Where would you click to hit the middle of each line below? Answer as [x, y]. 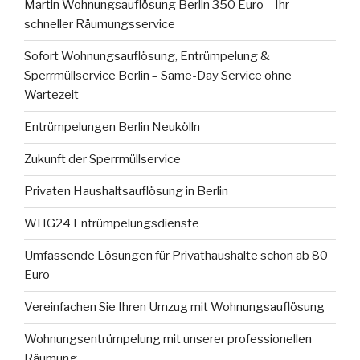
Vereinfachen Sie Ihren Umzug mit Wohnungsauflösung [174, 307]
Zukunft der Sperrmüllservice [102, 160]
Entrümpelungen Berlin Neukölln [112, 127]
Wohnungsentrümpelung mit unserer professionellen [168, 340]
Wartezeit [51, 95]
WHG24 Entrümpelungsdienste [112, 224]
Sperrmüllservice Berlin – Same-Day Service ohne [158, 76]
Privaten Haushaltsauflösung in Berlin [126, 192]
